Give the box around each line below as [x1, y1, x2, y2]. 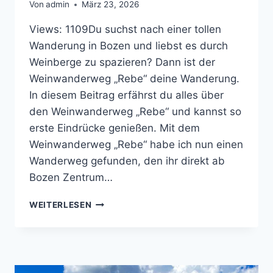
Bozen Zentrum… [29, 171, 113, 184]
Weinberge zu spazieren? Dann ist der [29, 56, 215, 69]
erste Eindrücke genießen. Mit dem [29, 122, 200, 135]
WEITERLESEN [29, 200, 92, 210]
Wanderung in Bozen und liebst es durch [29, 40, 228, 52]
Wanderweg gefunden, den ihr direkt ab [29, 155, 225, 168]
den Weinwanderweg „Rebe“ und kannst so [29, 105, 241, 118]
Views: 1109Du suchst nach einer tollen [29, 23, 221, 36]
